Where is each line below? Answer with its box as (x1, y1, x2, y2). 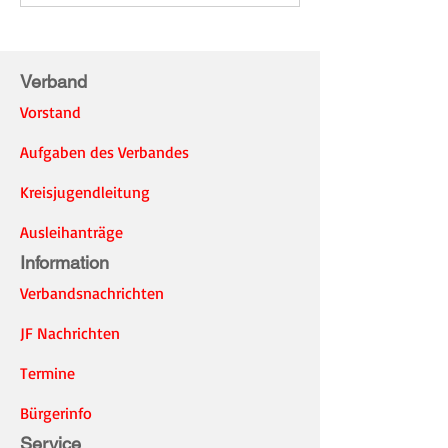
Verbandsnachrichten (20, 283, 164, 304)
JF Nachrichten (20, 323, 120, 344)
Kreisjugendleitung (20, 182, 150, 203)
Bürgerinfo (20, 403, 92, 424)
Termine (20, 363, 75, 384)
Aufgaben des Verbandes (20, 142, 189, 163)
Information (20, 252, 109, 274)
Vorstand (20, 102, 81, 123)
